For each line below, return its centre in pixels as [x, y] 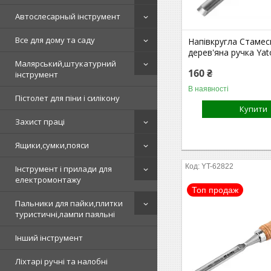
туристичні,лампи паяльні [65, 214]
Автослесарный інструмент [68, 16]
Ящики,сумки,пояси [52, 145]
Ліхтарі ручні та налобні [61, 261]
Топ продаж [215, 190]
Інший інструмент [49, 238]
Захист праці [40, 122]
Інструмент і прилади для [64, 169]
